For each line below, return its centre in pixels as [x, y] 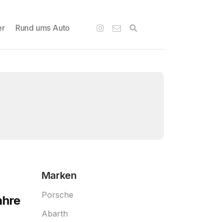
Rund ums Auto [43, 28]
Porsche [57, 195]
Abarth [55, 214]
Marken [59, 175]
